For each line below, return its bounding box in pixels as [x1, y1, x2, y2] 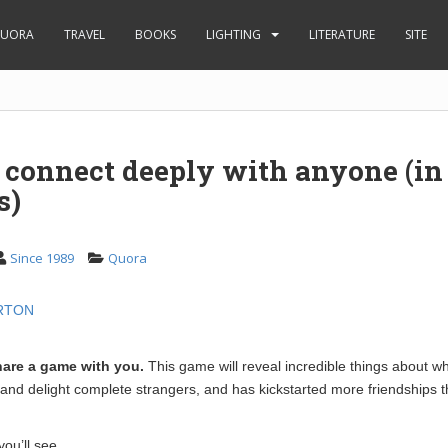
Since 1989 [10, 249, 74, 267]
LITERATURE [309, 26, 375, 43]
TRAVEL [64, 26, 105, 43]
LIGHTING [206, 26, 261, 43]
